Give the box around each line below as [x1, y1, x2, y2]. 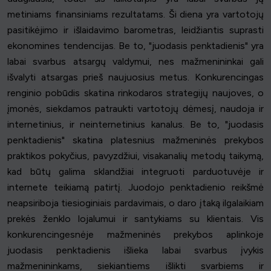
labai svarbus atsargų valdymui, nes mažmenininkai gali [7, 56, 264, 68]
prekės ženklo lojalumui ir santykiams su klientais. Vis [7, 213, 264, 225]
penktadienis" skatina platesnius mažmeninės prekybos [7, 134, 264, 146]
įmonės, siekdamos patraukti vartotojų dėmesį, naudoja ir [7, 103, 264, 115]
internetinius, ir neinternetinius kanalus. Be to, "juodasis [7, 119, 264, 131]
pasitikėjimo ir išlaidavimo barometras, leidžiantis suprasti [7, 24, 264, 36]
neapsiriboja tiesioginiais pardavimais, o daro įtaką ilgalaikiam [7, 197, 264, 209]
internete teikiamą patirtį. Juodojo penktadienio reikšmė [7, 181, 264, 194]
